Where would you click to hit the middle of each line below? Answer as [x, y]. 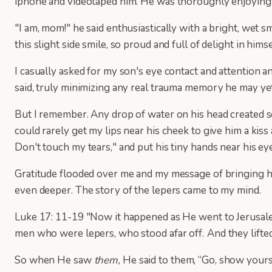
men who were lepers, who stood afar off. [109, 233]
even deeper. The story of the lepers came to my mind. [139, 190]
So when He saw [54, 260]
